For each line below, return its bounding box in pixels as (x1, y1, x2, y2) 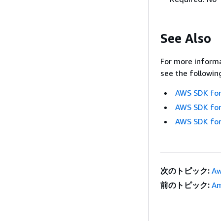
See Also (160, 30, 211, 46)
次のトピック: (160, 166, 210, 176)
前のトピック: (160, 180, 210, 190)
